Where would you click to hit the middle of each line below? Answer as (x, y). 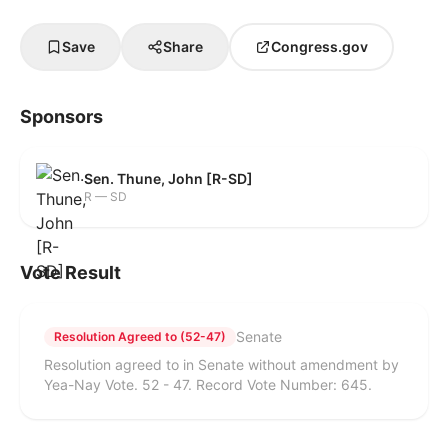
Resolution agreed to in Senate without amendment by (221, 364)
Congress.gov (319, 46)
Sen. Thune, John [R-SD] (168, 178)
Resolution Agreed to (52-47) (140, 336)
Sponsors (61, 116)
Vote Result (70, 272)
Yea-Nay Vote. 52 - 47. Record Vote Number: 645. (208, 384)
